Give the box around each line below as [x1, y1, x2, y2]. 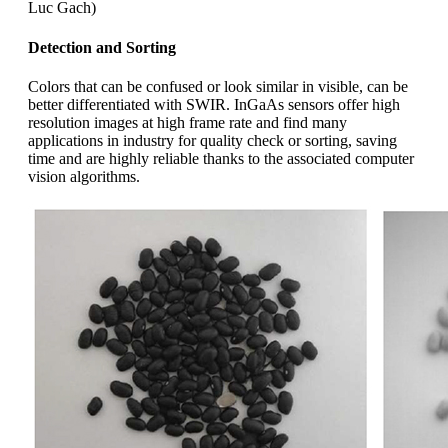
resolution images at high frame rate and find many [28, 113, 347, 131]
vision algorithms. [28, 167, 140, 185]
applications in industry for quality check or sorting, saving [28, 131, 397, 149]
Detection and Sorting [28, 38, 176, 56]
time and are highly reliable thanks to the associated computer [28, 149, 414, 167]
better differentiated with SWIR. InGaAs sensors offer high [28, 95, 400, 113]
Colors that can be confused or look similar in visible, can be [28, 77, 408, 95]
